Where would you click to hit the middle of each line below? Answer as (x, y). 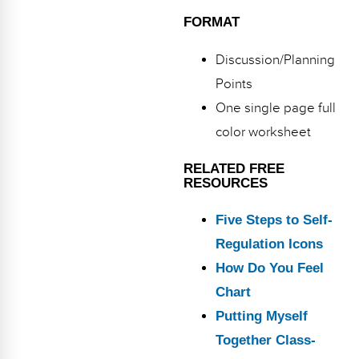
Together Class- (265, 341)
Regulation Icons (269, 244)
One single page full (275, 108)
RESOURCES (225, 184)
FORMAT (211, 22)
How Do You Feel (269, 268)
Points (234, 84)
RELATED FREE (234, 169)
